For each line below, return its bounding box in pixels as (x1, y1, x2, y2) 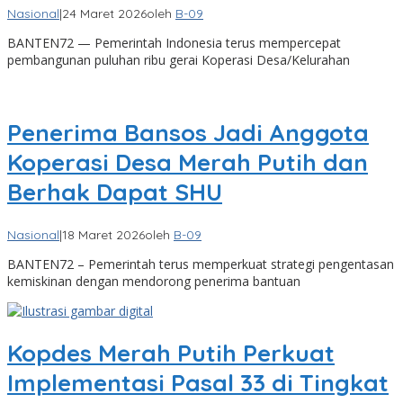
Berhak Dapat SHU (7, 177, 222, 208)
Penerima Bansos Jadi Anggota (7, 118, 369, 148)
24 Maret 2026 (62, 5, 147, 22)
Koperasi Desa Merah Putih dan (7, 148, 368, 178)
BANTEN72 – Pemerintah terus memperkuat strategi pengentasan (7, 255, 394, 273)
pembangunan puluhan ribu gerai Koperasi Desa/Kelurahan (7, 51, 350, 69)
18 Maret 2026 (62, 226, 145, 243)
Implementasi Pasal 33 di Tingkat (7, 368, 389, 399)
